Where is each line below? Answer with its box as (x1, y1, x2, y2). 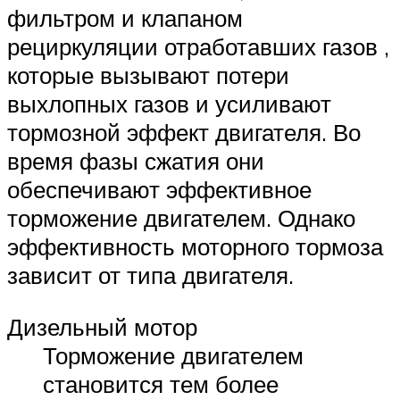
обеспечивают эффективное (7, 175, 312, 204)
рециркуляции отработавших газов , (7, 32, 389, 62)
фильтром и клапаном (7, 4, 243, 33)
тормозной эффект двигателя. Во (7, 118, 361, 147)
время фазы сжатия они (7, 146, 264, 176)
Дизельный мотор (7, 312, 197, 342)
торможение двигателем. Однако (7, 204, 355, 233)
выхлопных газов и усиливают (7, 89, 331, 119)
